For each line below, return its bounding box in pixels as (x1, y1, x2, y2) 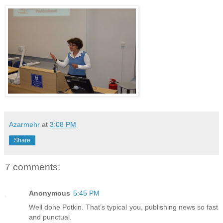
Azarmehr (9, 120, 40, 129)
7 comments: (5, 162, 60, 173)
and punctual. (29, 213, 72, 221)
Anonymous (29, 189, 70, 197)
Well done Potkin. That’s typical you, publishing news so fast (29, 203, 218, 211)
